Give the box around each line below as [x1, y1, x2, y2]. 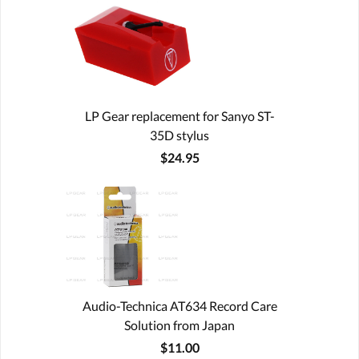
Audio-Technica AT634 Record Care [82, 297, 277, 313]
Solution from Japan [124, 317, 235, 333]
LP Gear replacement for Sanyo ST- [84, 107, 275, 123]
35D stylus [150, 127, 209, 143]
